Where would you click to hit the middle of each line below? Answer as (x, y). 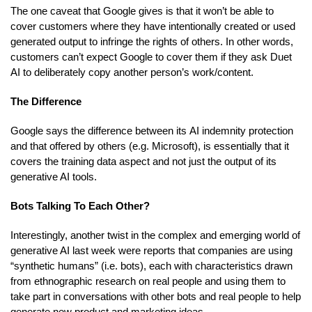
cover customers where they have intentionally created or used (153, 26)
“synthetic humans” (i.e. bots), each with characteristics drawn (151, 265)
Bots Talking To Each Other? (80, 205)
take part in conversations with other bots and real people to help (156, 296)
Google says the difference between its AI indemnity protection (152, 130)
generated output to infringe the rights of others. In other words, (152, 41)
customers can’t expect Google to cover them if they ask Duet (151, 56)
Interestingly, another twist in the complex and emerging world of (155, 235)
